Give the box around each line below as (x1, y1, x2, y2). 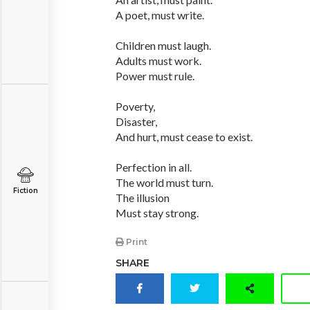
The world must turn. (116, 176, 213, 189)
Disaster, (116, 115, 157, 128)
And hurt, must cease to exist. (116, 130, 253, 143)
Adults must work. (116, 54, 201, 67)
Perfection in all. (116, 161, 192, 174)
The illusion (116, 191, 170, 204)
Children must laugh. (116, 39, 211, 52)
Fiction (12, 186, 38, 195)
